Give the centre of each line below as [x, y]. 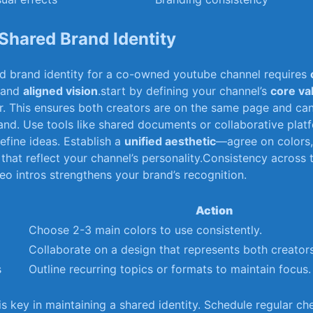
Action [214, 210]
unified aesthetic [170, 141]
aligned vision [60, 90]
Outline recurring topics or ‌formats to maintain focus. [170, 269]
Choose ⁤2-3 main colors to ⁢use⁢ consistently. [145, 230]
